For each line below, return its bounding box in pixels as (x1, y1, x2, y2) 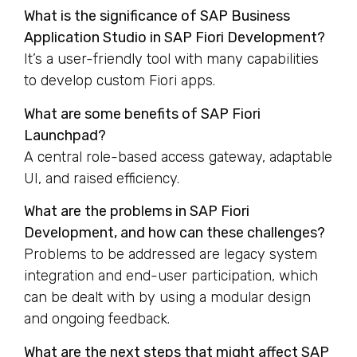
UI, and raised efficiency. (24, 169, 179, 187)
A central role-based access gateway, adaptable (24, 147, 332, 166)
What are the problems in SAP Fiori (24, 202, 249, 221)
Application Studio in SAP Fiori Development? (24, 29, 325, 47)
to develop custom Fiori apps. (24, 72, 215, 90)
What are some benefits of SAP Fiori (24, 104, 261, 123)
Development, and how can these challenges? (24, 224, 325, 242)
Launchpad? (24, 126, 106, 144)
